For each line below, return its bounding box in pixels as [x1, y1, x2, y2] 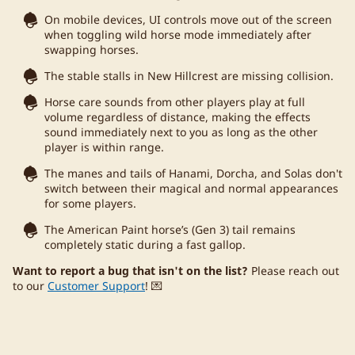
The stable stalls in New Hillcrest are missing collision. [44, 67, 334, 83]
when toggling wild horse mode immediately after [44, 26, 311, 42]
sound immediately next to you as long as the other [44, 124, 318, 139]
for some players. [44, 195, 136, 211]
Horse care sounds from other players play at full [44, 94, 305, 109]
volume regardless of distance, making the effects [44, 109, 311, 124]
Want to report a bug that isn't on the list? [13, 262, 251, 278]
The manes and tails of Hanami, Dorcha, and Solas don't [44, 165, 342, 181]
